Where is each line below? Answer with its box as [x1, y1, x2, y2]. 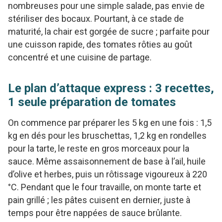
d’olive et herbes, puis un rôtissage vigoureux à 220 [8, 168, 207, 179]
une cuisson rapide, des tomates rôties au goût [8, 39, 192, 50]
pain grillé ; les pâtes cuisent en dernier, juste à [8, 194, 190, 205]
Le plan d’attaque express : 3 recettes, [8, 81, 214, 95]
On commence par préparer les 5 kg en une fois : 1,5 [8, 117, 212, 128]
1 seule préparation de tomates [8, 95, 176, 109]
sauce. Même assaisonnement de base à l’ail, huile [8, 156, 206, 166]
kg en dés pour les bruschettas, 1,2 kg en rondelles [8, 130, 207, 141]
